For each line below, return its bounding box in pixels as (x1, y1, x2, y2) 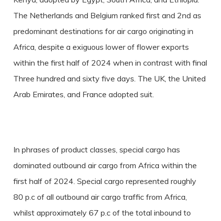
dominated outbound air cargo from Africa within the (13, 160, 197, 170)
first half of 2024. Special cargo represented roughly (13, 176, 196, 186)
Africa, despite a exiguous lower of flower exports (13, 42, 189, 52)
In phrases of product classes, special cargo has (13, 145, 180, 154)
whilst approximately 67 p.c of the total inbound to (13, 208, 191, 218)
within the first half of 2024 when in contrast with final (13, 58, 207, 68)
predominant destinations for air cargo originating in (13, 26, 193, 36)
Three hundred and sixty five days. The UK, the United (13, 74, 206, 83)
